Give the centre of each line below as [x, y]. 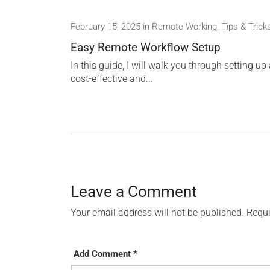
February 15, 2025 [105, 26]
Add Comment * [105, 253]
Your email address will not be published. [157, 212]
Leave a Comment [134, 191]
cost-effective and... [112, 78]
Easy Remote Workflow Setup [146, 47]
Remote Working [184, 26]
